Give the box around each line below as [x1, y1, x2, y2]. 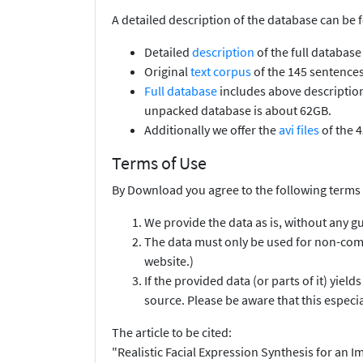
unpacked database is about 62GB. [144, 102, 331, 119]
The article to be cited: [112, 324, 232, 341]
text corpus [190, 63, 251, 80]
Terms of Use [112, 152, 207, 175]
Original [144, 63, 190, 80]
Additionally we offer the [144, 122, 279, 139]
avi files [279, 122, 319, 139]
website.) [144, 253, 194, 270]
